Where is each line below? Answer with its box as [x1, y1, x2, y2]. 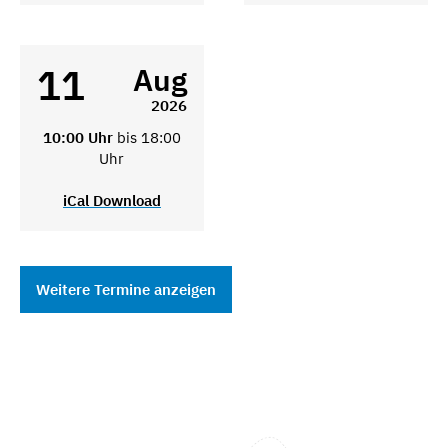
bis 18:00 [116, 127, 181, 147]
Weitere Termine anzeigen [36, 279, 216, 299]
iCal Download [62, 190, 161, 210]
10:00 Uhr [42, 127, 117, 147]
